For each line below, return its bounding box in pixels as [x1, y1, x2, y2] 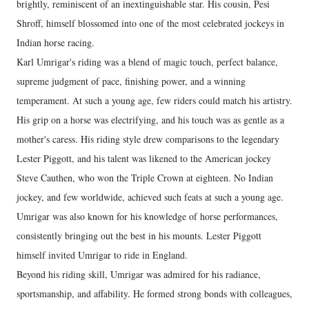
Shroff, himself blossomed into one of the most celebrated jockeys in [17, 16, 284, 30]
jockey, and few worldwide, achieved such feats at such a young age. [17, 190, 283, 203]
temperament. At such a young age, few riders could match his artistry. [17, 93, 292, 107]
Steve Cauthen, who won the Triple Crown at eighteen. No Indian [17, 170, 273, 184]
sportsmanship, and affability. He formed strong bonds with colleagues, [17, 286, 292, 300]
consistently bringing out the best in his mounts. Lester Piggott [17, 228, 261, 242]
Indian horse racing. [17, 35, 94, 49]
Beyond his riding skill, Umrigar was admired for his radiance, [17, 267, 261, 281]
